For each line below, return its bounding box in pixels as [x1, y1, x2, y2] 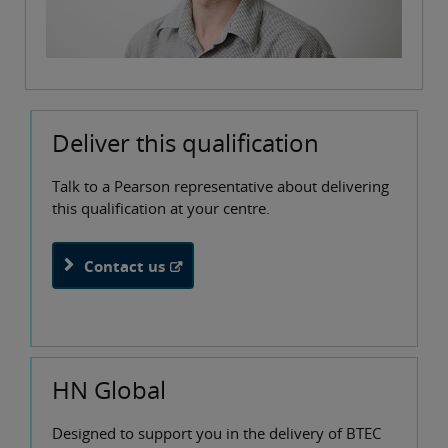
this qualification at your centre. [52, 198, 274, 219]
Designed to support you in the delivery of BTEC [52, 423, 381, 444]
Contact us [84, 255, 165, 276]
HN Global [52, 373, 166, 407]
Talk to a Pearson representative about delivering [52, 176, 389, 197]
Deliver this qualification [52, 126, 319, 160]
